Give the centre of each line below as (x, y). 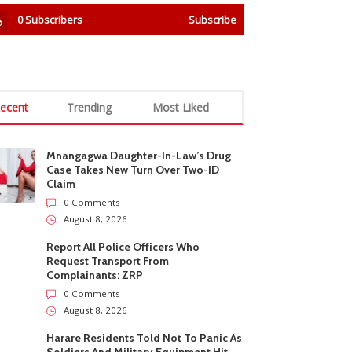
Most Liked (181, 107)
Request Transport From (108, 261)
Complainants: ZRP (95, 275)
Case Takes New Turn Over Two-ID (133, 170)
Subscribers (54, 20)
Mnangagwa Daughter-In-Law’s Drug (139, 156)
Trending (90, 107)
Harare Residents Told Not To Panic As (145, 338)
